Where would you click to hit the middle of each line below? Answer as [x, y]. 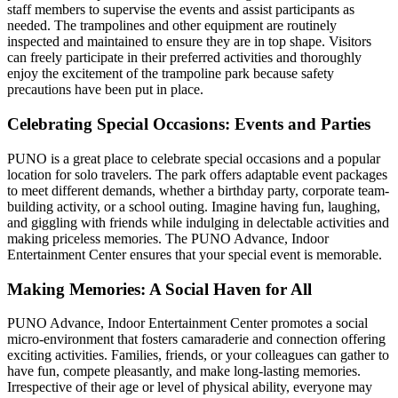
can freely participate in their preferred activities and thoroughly [184, 58]
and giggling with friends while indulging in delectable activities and [198, 222]
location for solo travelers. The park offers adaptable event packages [197, 174]
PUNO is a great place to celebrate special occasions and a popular [194, 158]
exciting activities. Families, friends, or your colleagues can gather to [198, 355]
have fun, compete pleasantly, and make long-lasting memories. [184, 371]
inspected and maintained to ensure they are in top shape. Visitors [189, 42]
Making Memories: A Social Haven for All [159, 289]
